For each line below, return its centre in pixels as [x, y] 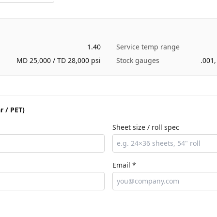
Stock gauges [138, 60]
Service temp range [148, 47]
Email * [124, 165]
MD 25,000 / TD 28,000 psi [59, 60]
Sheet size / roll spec [146, 127]
